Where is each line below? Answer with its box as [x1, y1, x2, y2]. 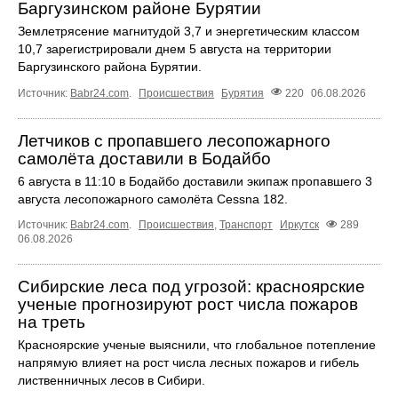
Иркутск [280, 218, 319, 231]
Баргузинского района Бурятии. [18, 60, 202, 75]
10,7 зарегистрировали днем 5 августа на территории [18, 42, 331, 57]
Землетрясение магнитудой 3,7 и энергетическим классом [18, 24, 360, 39]
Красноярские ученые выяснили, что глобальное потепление [18, 337, 376, 352]
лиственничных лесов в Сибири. [18, 372, 205, 387]
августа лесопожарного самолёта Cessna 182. [18, 191, 288, 206]
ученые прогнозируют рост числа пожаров [18, 294, 358, 314]
